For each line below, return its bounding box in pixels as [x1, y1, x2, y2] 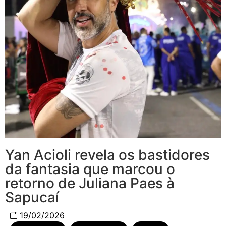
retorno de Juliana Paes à [5, 175, 175, 192]
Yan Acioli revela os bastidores [5, 146, 210, 164]
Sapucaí [5, 189, 59, 206]
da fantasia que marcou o [5, 160, 175, 178]
